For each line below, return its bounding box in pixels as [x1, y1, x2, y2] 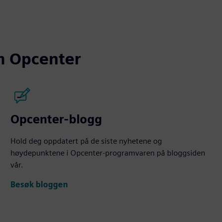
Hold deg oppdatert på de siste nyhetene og [10, 136, 163, 146]
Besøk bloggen [10, 180, 68, 190]
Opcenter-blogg [10, 111, 103, 126]
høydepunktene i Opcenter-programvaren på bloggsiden [10, 148, 206, 158]
